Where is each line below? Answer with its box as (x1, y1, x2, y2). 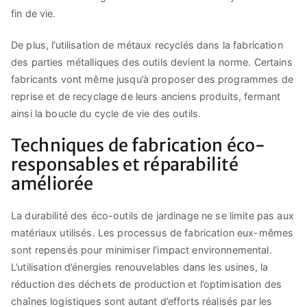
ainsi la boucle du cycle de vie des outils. (11, 107, 201, 119)
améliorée (11, 172, 94, 195)
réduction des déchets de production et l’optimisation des (11, 278, 282, 290)
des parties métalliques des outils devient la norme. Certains (11, 56, 293, 68)
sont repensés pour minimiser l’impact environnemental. (11, 243, 272, 256)
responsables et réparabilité (11, 153, 239, 175)
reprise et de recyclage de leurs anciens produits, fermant (11, 90, 281, 102)
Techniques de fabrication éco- (11, 134, 266, 156)
